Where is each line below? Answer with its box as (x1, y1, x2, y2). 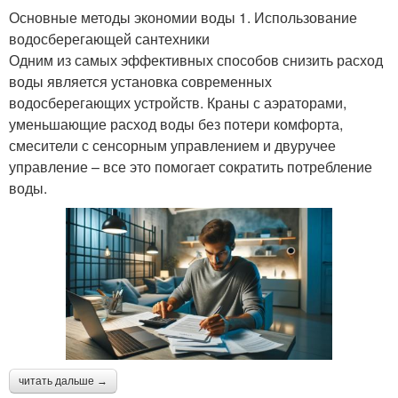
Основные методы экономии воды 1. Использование (9, 6, 357, 28)
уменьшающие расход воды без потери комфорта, (9, 113, 343, 134)
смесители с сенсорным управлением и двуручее (9, 134, 336, 155)
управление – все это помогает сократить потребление (9, 155, 372, 177)
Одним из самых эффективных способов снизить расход (9, 49, 383, 70)
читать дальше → (19, 375, 107, 388)
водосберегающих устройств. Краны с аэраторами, (9, 92, 346, 113)
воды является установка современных (9, 70, 272, 92)
